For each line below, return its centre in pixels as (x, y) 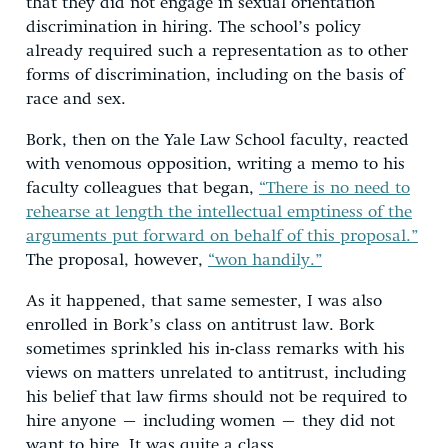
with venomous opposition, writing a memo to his (215, 164)
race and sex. (76, 99)
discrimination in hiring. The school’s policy (193, 27)
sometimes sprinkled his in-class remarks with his (215, 349)
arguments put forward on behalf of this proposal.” (222, 236)
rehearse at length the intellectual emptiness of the (219, 212)
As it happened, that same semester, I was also (204, 301)
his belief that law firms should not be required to (216, 397)
